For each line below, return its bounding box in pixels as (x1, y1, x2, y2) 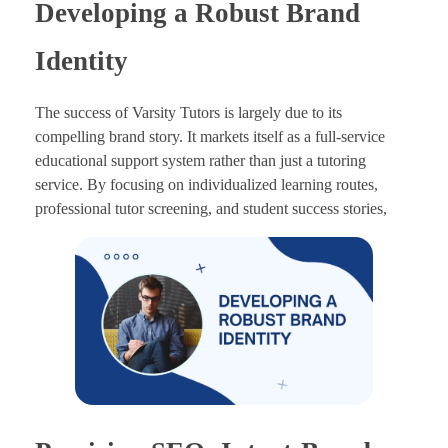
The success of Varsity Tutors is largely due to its (35, 103, 342, 121)
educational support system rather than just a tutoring (35, 151, 366, 169)
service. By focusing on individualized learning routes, (35, 175, 378, 193)
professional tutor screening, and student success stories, (35, 199, 387, 217)
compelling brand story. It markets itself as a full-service (35, 127, 385, 145)
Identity (35, 45, 128, 76)
